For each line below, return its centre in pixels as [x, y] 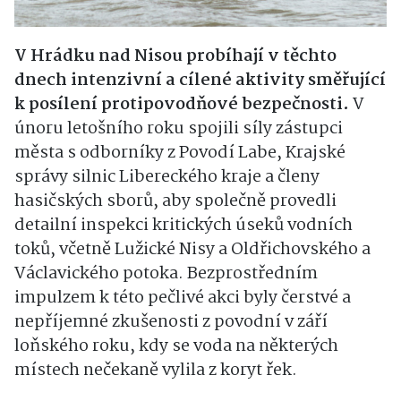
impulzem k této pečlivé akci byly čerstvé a [183, 299]
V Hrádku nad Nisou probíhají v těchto [175, 57]
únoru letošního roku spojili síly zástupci [179, 129]
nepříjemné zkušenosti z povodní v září [171, 323]
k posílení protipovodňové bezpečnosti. [183, 105]
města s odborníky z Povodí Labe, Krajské [180, 154]
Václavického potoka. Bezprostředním [166, 274]
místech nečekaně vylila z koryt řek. [156, 371]
